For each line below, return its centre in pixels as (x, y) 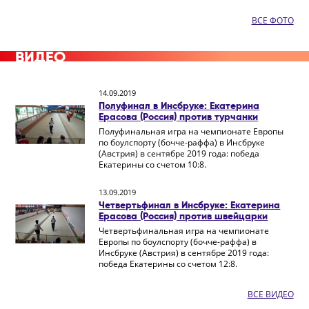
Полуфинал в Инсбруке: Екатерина (179, 105)
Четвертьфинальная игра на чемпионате (184, 230)
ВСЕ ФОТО (272, 20)
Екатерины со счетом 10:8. (153, 164)
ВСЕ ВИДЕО (270, 294)
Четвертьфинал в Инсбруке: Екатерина (190, 205)
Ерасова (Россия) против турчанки (179, 116)
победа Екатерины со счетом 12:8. (168, 263)
